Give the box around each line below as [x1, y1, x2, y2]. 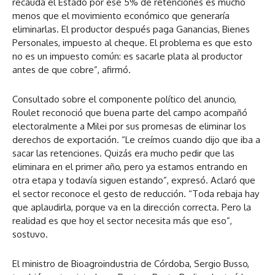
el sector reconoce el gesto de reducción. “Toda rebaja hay [12, 188, 259, 200]
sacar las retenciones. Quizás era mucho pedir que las [12, 147, 234, 160]
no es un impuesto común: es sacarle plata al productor [12, 50, 242, 63]
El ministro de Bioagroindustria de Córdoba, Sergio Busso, [12, 258, 249, 270]
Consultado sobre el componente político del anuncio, [12, 93, 236, 106]
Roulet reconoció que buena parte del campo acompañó [12, 107, 247, 119]
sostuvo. [12, 228, 48, 241]
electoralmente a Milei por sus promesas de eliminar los [12, 120, 246, 133]
